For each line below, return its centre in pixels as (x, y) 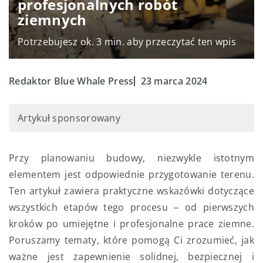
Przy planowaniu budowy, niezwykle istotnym (131, 158)
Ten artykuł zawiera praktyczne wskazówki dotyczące (131, 191)
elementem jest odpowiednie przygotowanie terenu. (131, 175)
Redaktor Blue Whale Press (71, 81)
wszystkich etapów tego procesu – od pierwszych (131, 208)
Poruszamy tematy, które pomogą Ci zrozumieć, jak (131, 240)
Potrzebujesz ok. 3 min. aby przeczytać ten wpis (127, 42)
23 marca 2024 (174, 81)
